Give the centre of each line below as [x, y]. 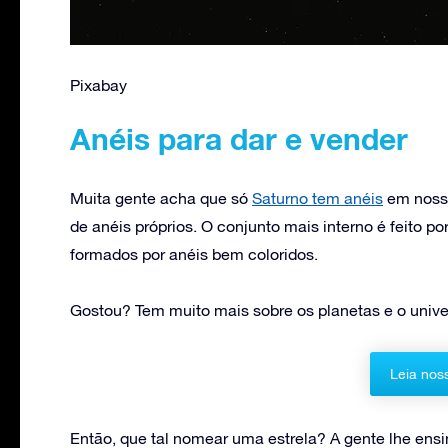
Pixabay [98, 84]
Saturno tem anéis [317, 197]
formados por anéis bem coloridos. [194, 253]
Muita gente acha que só [161, 197]
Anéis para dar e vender [239, 138]
